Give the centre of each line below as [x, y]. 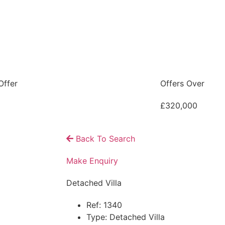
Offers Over [182, 83]
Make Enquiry [92, 161]
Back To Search [104, 139]
